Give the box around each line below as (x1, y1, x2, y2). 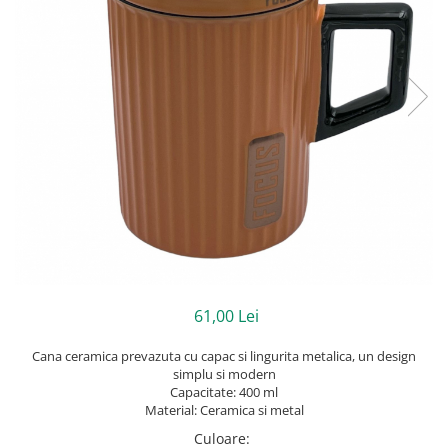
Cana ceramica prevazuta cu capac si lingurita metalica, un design (32, 347, 416, 366)
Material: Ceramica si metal (144, 401, 304, 420)
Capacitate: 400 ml (170, 383, 278, 402)
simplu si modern (172, 365, 276, 384)
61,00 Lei (193, 305, 259, 328)
